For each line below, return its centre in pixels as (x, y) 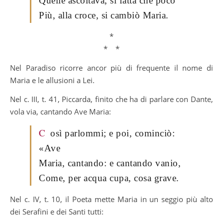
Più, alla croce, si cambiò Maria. (104, 15)
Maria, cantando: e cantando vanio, (110, 163)
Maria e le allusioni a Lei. (52, 80)
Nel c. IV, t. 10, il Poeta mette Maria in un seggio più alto (111, 199)
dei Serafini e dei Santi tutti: (57, 211)
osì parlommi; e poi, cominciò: (112, 133)
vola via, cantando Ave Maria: (60, 111)
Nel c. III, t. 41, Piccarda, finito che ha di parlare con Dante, (111, 99)
